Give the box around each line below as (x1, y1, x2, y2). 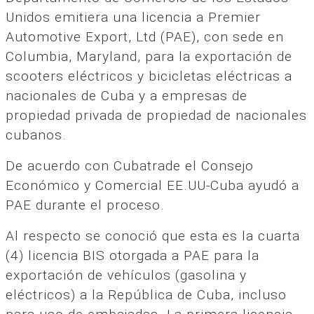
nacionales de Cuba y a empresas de (6, 87, 247, 104)
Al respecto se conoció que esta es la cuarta (6, 227, 300, 244)
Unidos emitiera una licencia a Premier (6, 8, 261, 25)
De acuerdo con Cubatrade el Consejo (6, 157, 254, 174)
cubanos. (6, 126, 67, 143)
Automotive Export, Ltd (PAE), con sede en (6, 28, 284, 45)
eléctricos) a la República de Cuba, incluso (6, 286, 287, 303)
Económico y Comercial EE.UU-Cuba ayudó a (6, 177, 299, 193)
